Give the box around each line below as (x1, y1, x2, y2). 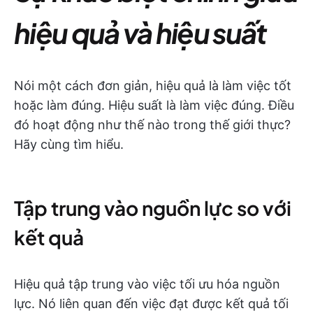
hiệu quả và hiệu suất (14, 15, 267, 50)
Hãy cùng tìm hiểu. (14, 137, 124, 152)
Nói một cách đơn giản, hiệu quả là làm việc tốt (14, 78, 291, 93)
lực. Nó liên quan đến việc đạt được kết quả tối (14, 296, 289, 311)
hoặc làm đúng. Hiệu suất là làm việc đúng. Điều (14, 98, 294, 112)
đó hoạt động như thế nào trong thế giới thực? (14, 117, 291, 132)
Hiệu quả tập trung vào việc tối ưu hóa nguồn (14, 277, 280, 291)
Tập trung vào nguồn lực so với (14, 196, 291, 220)
